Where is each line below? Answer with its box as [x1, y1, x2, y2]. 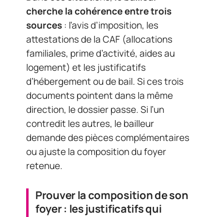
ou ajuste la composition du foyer [26, 145, 166, 158]
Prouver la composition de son [35, 188, 188, 203]
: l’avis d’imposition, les [62, 19, 158, 32]
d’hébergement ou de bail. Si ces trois [26, 75, 184, 88]
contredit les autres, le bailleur [26, 117, 154, 130]
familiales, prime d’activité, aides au [26, 47, 175, 60]
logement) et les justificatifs [26, 61, 146, 74]
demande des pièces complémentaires [26, 131, 189, 144]
